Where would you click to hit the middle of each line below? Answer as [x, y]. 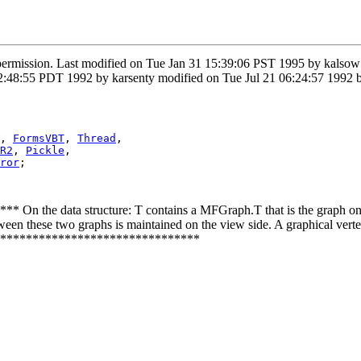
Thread [97, 138]
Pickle [45, 150]
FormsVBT [39, 138]
